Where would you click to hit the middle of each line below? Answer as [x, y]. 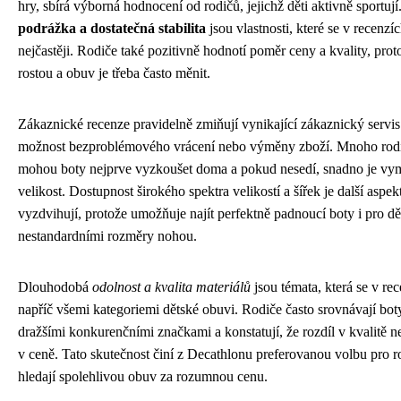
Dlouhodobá [55, 287]
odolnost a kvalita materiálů [171, 287]
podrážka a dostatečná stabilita [112, 28]
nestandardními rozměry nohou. [107, 236]
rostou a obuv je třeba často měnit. [114, 73]
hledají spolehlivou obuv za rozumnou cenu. [143, 376]
